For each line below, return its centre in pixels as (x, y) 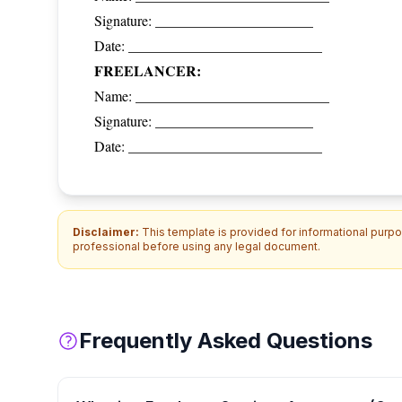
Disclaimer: (106, 232)
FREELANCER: (148, 70)
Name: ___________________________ (212, 96)
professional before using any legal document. (197, 246)
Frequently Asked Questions (226, 341)
